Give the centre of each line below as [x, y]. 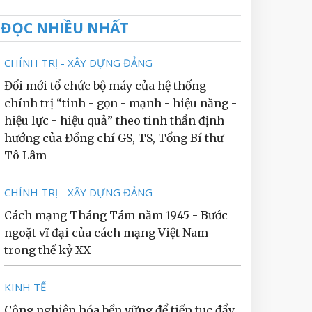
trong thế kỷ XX [47, 250]
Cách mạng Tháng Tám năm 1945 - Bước [116, 215]
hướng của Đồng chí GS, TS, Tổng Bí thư [114, 138]
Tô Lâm [25, 155]
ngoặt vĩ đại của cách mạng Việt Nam [106, 233]
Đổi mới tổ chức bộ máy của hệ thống [105, 86]
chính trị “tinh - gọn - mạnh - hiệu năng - [120, 103]
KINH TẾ [25, 287]
